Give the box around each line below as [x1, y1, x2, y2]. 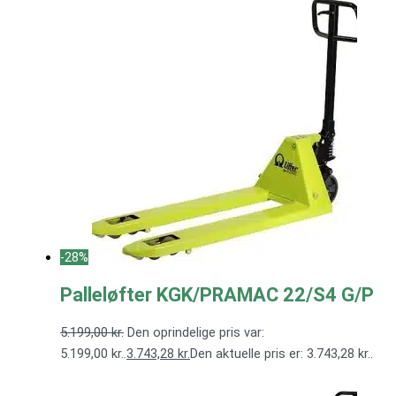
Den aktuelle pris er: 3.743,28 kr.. [190, 345, 373, 362]
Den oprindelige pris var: [127, 324, 264, 340]
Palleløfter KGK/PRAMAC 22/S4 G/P [60, 283, 374, 306]
